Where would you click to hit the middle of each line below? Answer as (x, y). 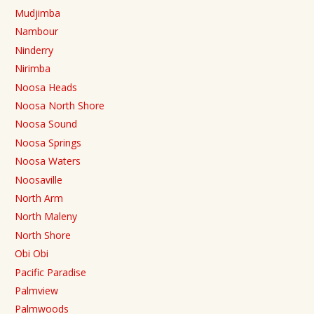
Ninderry (34, 50)
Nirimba (33, 69)
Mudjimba (37, 13)
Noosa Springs (48, 142)
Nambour (36, 32)
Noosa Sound (46, 124)
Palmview (36, 290)
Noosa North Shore (60, 105)
